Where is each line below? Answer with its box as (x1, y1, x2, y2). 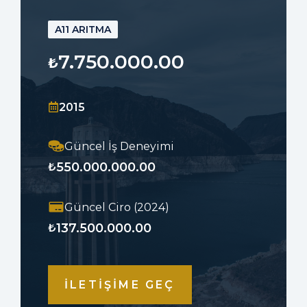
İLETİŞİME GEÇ (64, 278, 175, 291)
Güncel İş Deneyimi (64, 139, 174, 153)
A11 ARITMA (55, 23, 111, 36)
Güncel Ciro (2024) (64, 200, 169, 214)
